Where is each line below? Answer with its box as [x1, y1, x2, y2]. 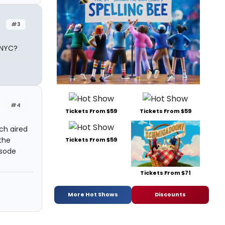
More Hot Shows [68, 190, 118, 199]
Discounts [155, 190, 186, 199]
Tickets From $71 [140, 168, 191, 177]
